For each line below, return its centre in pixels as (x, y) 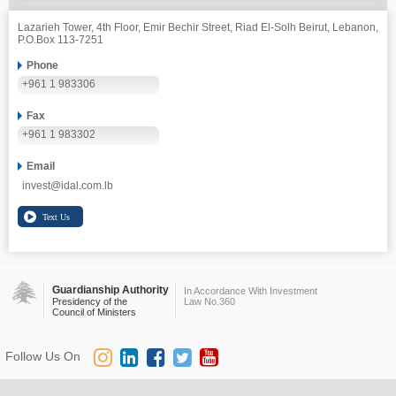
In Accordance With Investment (251, 291)
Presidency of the (90, 301)
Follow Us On (43, 356)
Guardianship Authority (110, 290)
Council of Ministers (94, 312)
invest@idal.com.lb (68, 186)
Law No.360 (209, 301)
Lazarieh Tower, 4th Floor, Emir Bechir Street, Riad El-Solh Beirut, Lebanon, (198, 27)
